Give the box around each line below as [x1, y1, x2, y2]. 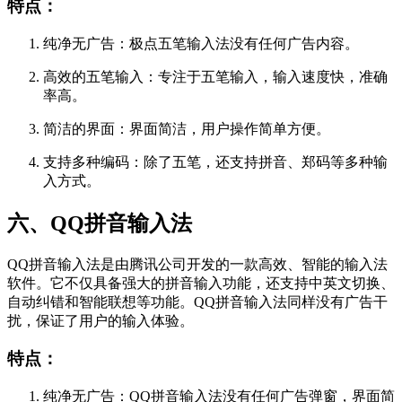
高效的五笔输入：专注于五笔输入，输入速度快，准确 [43, 68, 388, 84]
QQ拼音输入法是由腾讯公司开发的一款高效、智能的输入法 [7, 256, 388, 272]
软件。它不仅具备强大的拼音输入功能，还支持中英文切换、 [7, 275, 395, 291]
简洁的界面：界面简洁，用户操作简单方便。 [43, 120, 330, 136]
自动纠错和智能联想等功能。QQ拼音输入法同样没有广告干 [7, 293, 388, 310]
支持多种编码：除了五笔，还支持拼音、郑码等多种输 [43, 153, 388, 170]
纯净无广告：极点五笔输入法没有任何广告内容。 [43, 35, 359, 51]
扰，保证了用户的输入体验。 [7, 312, 194, 328]
